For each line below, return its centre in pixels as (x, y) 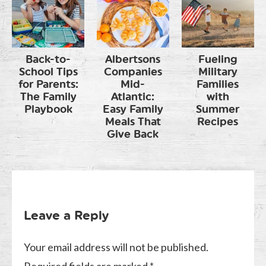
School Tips (48, 72)
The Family (48, 97)
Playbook (48, 110)
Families (218, 85)
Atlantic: (133, 97)
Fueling (218, 60)
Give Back (133, 134)
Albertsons (133, 60)
